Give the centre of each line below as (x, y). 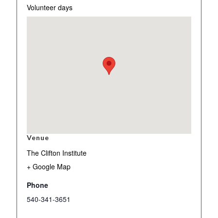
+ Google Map (48, 166)
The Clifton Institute (56, 153)
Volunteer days (49, 7)
